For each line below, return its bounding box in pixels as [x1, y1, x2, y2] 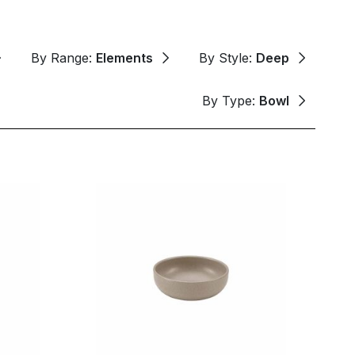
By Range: [31, 49, 96, 66]
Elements [96, 49, 153, 66]
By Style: [199, 49, 256, 66]
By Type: [202, 92, 259, 109]
